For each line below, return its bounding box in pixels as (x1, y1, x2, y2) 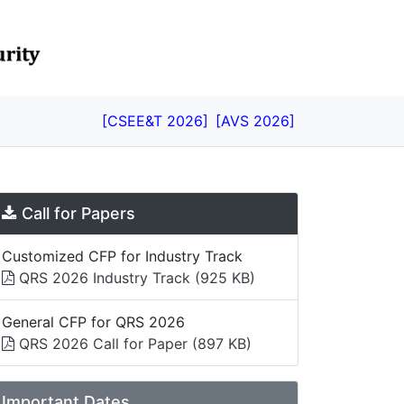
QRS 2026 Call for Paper (14, 334, 192, 353)
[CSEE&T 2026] (102, 111, 208, 130)
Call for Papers (17, 203, 135, 223)
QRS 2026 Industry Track (14, 268, 195, 287)
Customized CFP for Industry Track (2, 246, 243, 265)
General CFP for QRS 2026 (2, 312, 185, 331)
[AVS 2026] (216, 111, 295, 130)
